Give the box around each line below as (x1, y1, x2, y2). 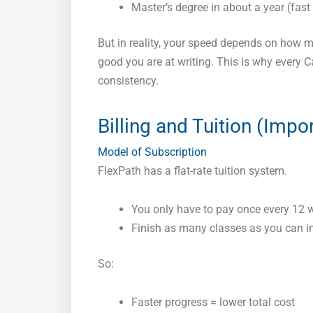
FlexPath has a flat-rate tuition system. (98, 164, 287, 178)
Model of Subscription (98, 145, 207, 159)
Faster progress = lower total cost (131, 296, 295, 310)
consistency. (98, 74, 159, 88)
